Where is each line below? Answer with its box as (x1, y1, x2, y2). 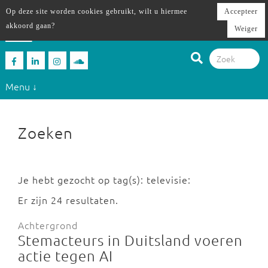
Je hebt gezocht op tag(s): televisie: (18, 173, 191, 186)
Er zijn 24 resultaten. (18, 193, 118, 206)
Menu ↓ (5, 79, 37, 93)
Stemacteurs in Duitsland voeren (18, 231, 243, 249)
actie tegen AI (18, 246, 113, 264)
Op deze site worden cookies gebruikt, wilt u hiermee (6, 7, 187, 16)
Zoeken (18, 123, 73, 142)
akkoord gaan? (6, 22, 55, 30)
